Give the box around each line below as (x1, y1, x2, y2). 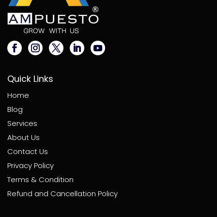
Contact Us (7, 146, 48, 156)
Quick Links (7, 72, 53, 85)
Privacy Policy (7, 160, 54, 170)
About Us (7, 132, 40, 142)
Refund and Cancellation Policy (7, 188, 118, 199)
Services (7, 118, 37, 128)
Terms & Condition (7, 174, 74, 185)
